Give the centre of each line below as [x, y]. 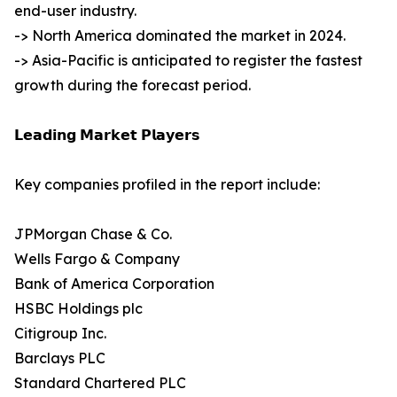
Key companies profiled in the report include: [167, 185]
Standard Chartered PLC [100, 383]
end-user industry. [75, 11]
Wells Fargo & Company [97, 259]
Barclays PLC [60, 358]
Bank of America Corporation [114, 284]
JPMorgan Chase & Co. [93, 234]
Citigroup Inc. [60, 334]
